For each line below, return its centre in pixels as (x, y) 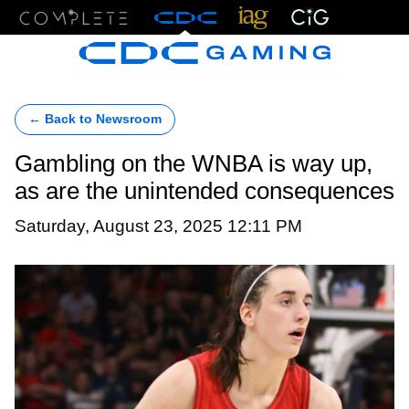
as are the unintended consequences (204, 191)
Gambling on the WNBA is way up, (194, 163)
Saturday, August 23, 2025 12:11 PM (158, 225)
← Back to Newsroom (95, 119)
